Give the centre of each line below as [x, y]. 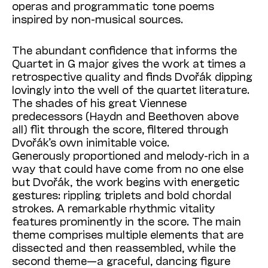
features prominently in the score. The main [127, 221]
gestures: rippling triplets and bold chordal [122, 195]
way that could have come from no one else [128, 168]
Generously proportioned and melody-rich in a [131, 155]
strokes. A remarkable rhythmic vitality [113, 208]
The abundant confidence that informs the [124, 50]
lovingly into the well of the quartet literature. [131, 89]
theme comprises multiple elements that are [128, 234]
